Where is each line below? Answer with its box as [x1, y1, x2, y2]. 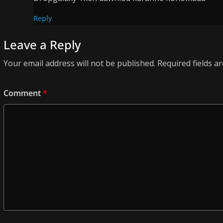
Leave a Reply [3, 36, 81, 53]
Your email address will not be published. [3, 58, 155, 69]
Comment [3, 88, 43, 99]
